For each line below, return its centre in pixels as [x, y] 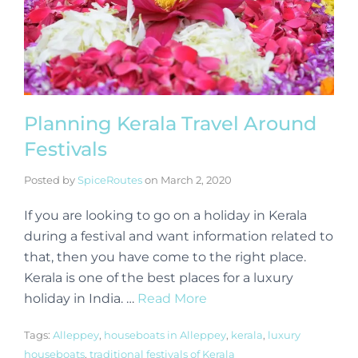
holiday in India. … [81, 298]
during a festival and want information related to [179, 236]
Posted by [51, 179]
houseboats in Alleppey [165, 334]
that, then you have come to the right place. [165, 257]
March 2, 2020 [196, 179]
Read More [172, 298]
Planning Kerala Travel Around [170, 123]
